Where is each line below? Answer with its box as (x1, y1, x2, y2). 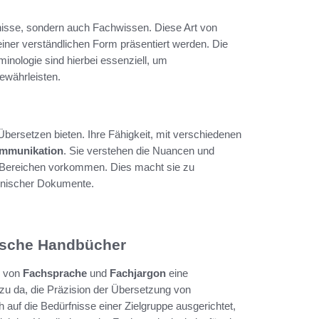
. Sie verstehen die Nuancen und (63, 144, 214, 157)
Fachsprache (23, 267, 87, 280)
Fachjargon (110, 267, 166, 280)
